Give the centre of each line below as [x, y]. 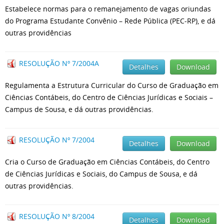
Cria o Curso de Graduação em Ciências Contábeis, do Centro [107, 162]
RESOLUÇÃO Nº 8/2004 [57, 216]
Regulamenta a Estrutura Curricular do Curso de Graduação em [112, 85]
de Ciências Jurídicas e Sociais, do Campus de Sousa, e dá [101, 174]
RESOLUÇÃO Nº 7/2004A [59, 63]
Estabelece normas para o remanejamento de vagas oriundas [108, 9]
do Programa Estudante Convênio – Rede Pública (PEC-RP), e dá [110, 21]
